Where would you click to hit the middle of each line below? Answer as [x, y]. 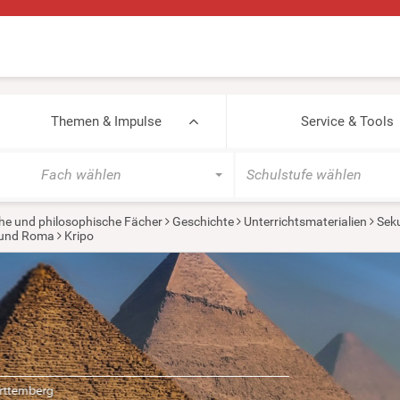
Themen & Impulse [106, 121]
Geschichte [203, 221]
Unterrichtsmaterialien [305, 221]
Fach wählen [81, 175]
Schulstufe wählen [304, 175]
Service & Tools [347, 121]
